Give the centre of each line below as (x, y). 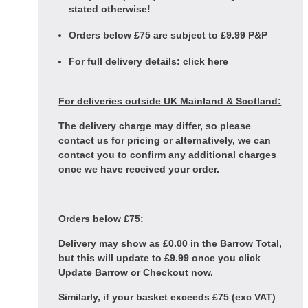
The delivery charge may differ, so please (155, 126)
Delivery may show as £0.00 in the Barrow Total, (170, 243)
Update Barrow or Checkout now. (136, 272)
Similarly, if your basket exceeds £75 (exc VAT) (167, 297)
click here (206, 61)
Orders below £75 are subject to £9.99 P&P (168, 35)
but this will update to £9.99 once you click (160, 258)
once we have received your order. (139, 169)
